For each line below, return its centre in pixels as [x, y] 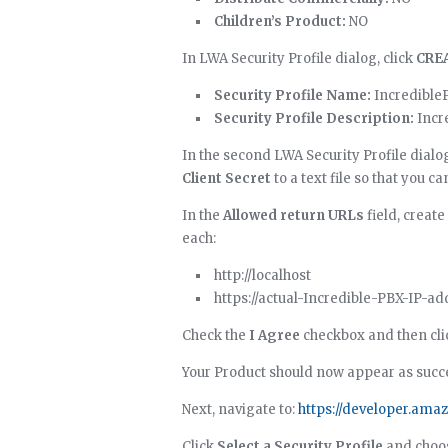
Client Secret [226, 178]
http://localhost [262, 275]
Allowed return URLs [293, 215]
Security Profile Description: [314, 118]
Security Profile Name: [292, 95]
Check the [215, 335]
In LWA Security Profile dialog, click [299, 58]
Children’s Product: [280, 21]
